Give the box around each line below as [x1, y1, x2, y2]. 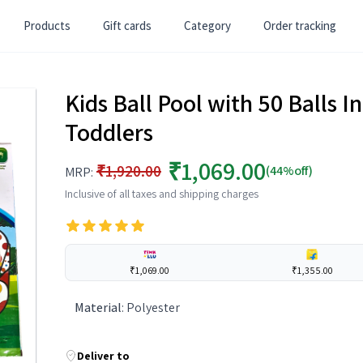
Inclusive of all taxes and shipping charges [65, 186, 258, 201]
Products [23, 18, 70, 33]
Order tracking [263, 18, 336, 33]
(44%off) [266, 162, 313, 179]
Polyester [126, 299, 180, 316]
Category [184, 18, 231, 33]
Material [75, 299, 122, 316]
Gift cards [103, 18, 152, 33]
